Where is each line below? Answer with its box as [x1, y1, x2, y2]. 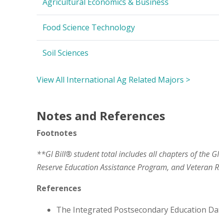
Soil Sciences [43, 47, 88, 58]
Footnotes [37, 127, 77, 138]
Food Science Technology [43, 22, 135, 33]
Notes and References [37, 107, 165, 124]
